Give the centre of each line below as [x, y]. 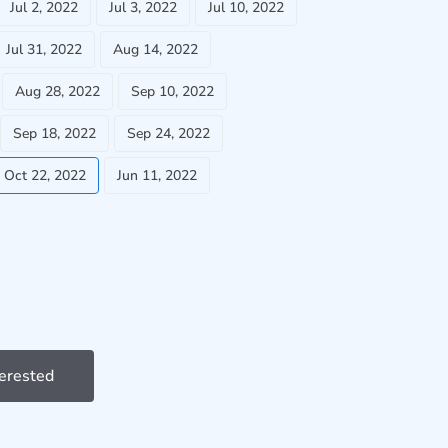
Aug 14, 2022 [155, 49]
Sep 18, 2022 [54, 133]
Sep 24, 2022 [168, 133]
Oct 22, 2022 [45, 175]
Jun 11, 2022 [157, 175]
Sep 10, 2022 [172, 91]
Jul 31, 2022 [44, 49]
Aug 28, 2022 [57, 91]
